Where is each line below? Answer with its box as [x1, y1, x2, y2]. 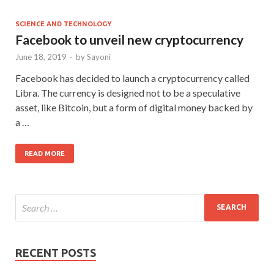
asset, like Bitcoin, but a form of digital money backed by [15, 101, 253, 113]
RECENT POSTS [15, 246, 96, 259]
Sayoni [87, 51, 111, 62]
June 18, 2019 [15, 51, 67, 62]
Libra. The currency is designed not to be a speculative [15, 86, 240, 98]
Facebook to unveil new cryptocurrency [15, 31, 243, 47]
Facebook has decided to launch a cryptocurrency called [15, 72, 250, 84]
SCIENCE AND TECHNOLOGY [15, 20, 111, 28]
